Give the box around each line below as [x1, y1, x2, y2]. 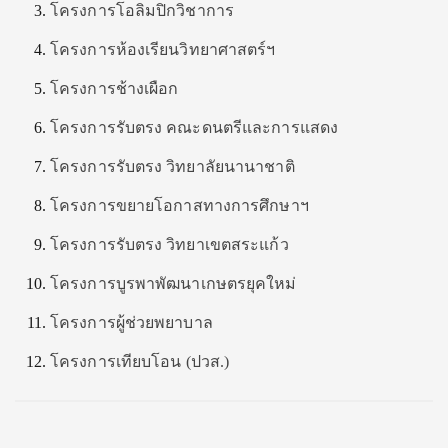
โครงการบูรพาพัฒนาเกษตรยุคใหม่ [50, 274, 297, 292]
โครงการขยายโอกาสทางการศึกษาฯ [50, 196, 309, 214]
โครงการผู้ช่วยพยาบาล [50, 313, 213, 331]
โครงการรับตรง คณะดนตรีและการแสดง [50, 118, 338, 136]
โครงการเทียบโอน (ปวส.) [50, 352, 230, 370]
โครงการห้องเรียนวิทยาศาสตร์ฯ [50, 40, 276, 58]
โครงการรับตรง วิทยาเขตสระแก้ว [50, 235, 289, 253]
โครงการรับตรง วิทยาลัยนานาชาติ [50, 157, 295, 175]
